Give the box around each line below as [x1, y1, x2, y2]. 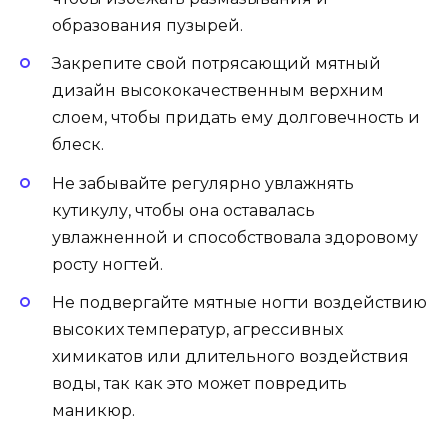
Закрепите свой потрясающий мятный [52, 54, 381, 74]
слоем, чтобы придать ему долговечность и [52, 108, 420, 128]
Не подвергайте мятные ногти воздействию [52, 292, 427, 312]
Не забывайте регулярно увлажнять [52, 173, 354, 193]
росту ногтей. [52, 254, 163, 274]
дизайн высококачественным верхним [52, 81, 384, 101]
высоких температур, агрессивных [52, 319, 343, 339]
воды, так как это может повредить [52, 373, 347, 393]
